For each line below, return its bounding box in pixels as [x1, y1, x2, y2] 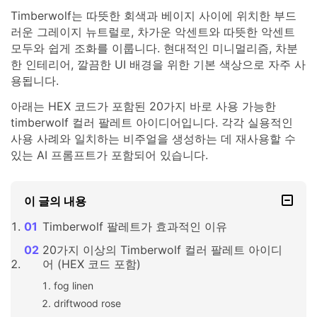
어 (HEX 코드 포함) [42, 257, 141, 272]
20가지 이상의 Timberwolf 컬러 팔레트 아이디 [42, 243, 282, 258]
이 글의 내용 [24, 194, 87, 209]
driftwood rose [53, 297, 121, 310]
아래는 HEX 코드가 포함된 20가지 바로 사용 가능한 [11, 98, 276, 113]
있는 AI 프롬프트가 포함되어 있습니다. [11, 147, 208, 162]
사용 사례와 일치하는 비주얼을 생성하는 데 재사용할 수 [11, 131, 296, 146]
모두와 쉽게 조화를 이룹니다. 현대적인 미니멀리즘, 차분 [11, 40, 298, 55]
